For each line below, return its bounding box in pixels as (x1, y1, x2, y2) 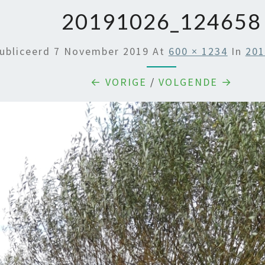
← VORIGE (90, 75, 147, 89)
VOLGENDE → (158, 75, 232, 89)
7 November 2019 (53, 44, 149, 58)
